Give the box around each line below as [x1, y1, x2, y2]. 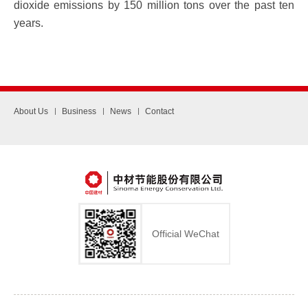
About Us [14, 107, 48, 116]
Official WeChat [151, 228, 219, 239]
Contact [145, 107, 174, 116]
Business [62, 107, 96, 116]
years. [14, 17, 43, 29]
